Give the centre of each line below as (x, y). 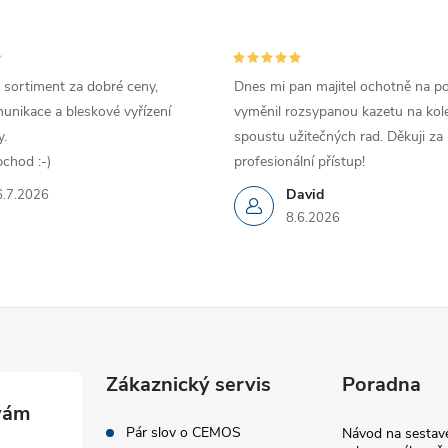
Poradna (381, 385)
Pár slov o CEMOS (184, 433)
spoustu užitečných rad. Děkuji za (338, 137)
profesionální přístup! (299, 162)
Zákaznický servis (189, 385)
